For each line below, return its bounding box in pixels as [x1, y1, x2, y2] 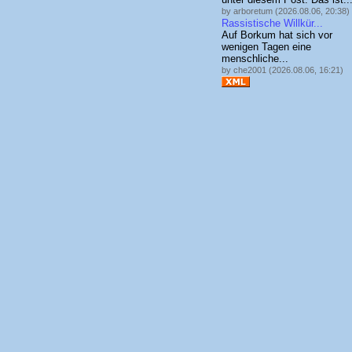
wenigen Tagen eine [222, 41, 311, 53]
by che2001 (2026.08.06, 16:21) [222, 65, 343, 75]
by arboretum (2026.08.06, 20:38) [222, 6, 350, 16]
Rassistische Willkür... [222, 17, 323, 30]
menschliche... [222, 53, 288, 65]
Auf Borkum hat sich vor [222, 29, 332, 42]
